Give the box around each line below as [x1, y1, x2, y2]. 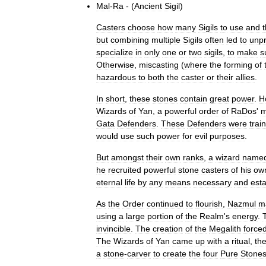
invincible [96, 223, 131, 233]
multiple [151, 34, 180, 45]
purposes [210, 131, 245, 141]
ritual [232, 236, 250, 246]
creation [153, 223, 183, 233]
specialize [96, 47, 133, 57]
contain [180, 93, 207, 103]
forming [224, 59, 252, 69]
